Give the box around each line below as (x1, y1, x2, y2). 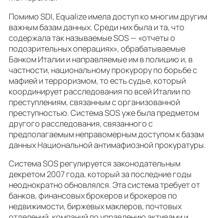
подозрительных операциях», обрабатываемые (9, 43, 185, 54)
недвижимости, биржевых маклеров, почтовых (9, 200, 182, 212)
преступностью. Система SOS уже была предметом (9, 107, 199, 118)
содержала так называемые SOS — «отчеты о (9, 32, 175, 43)
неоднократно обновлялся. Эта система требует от (9, 179, 200, 190)
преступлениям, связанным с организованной (9, 96, 180, 108)
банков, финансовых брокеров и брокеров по (9, 190, 177, 201)
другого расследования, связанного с (9, 118, 153, 129)
